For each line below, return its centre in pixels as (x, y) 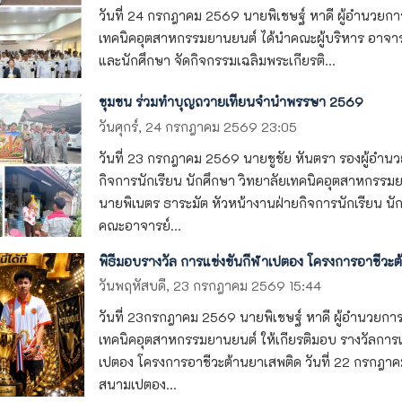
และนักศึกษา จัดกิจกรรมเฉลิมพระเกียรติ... (217, 61)
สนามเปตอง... (137, 385)
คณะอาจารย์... (140, 225)
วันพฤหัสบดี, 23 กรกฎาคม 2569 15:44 (210, 286)
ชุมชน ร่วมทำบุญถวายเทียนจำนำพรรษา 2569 (231, 102)
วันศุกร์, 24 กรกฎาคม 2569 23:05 (197, 127)
